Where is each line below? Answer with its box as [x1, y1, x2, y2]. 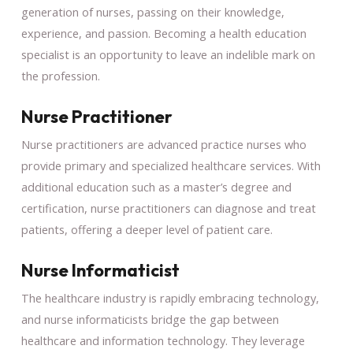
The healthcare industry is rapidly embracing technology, [20, 289, 319, 306]
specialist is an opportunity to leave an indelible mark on [20, 46, 315, 62]
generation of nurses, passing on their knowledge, [20, 3, 284, 20]
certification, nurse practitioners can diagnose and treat [20, 199, 316, 216]
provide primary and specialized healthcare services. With [20, 157, 321, 173]
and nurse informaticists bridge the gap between [20, 310, 279, 327]
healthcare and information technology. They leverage [20, 332, 305, 348]
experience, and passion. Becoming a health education [20, 24, 307, 41]
